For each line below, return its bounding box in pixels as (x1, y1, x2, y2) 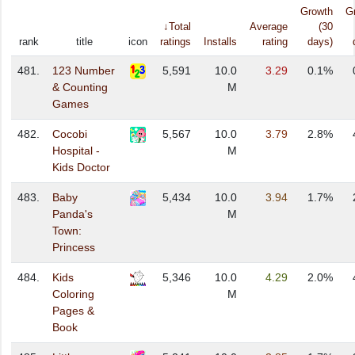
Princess (52, 241, 95, 254)
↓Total (163, 21, 191, 33)
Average (250, 21, 288, 33)
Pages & (52, 304, 94, 318)
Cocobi (52, 128, 87, 141)
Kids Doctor (52, 161, 110, 174)
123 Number (52, 64, 115, 78)
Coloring (52, 288, 94, 301)
